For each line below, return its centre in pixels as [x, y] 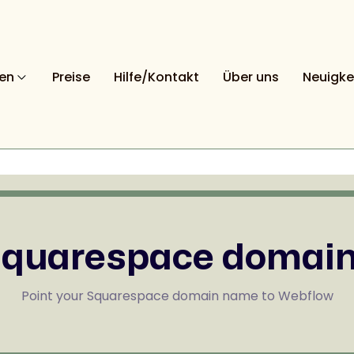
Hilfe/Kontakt [156, 77]
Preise [71, 77]
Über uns [250, 77]
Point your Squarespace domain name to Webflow [177, 296]
